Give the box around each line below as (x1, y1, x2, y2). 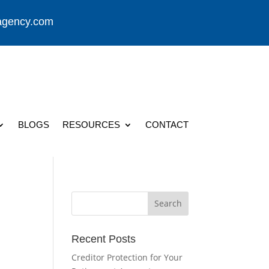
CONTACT (145, 119, 189, 130)
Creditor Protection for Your (71, 251, 183, 263)
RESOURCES (62, 119, 120, 130)
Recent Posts (71, 232, 136, 245)
